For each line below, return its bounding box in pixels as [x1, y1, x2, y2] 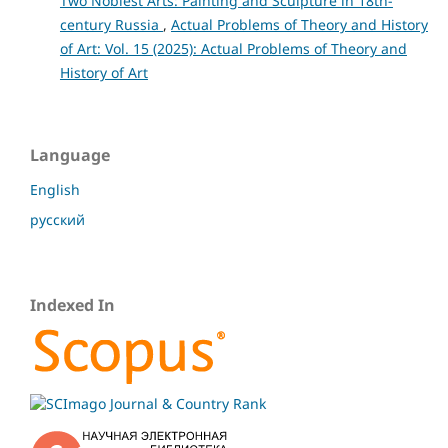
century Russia [59, 15, 163, 34]
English [30, 179, 80, 199]
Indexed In [30, 293, 115, 316]
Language [30, 144, 110, 166]
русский [30, 209, 85, 229]
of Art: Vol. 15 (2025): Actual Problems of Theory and [59, 39, 407, 58]
